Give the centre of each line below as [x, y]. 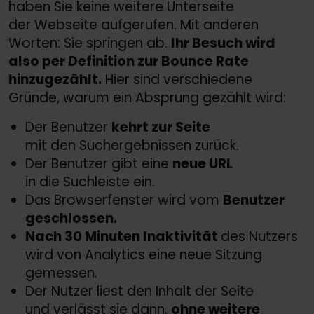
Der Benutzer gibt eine [99, 164]
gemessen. [61, 273]
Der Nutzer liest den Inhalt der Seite [139, 292]
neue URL [203, 164]
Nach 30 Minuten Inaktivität [123, 237]
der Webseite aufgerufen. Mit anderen [134, 25]
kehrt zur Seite [161, 128]
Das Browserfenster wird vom [124, 200]
